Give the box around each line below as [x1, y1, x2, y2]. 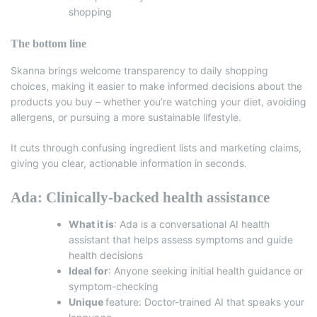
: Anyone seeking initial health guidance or [108, 264, 303, 277]
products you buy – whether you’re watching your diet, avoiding [11, 95, 306, 108]
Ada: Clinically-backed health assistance [11, 188, 270, 206]
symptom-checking [69, 279, 158, 292]
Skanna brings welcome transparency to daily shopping [11, 64, 268, 76]
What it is [69, 217, 114, 230]
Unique [69, 295, 105, 308]
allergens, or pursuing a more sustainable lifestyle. [11, 110, 241, 123]
